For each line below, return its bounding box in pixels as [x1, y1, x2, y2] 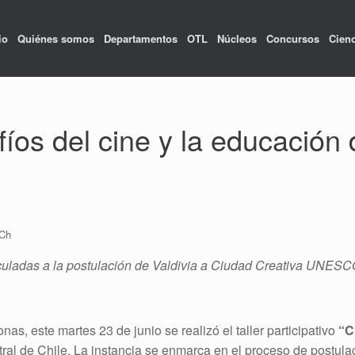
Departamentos [103, 30, 177, 46]
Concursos [265, 30, 319, 46]
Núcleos [216, 30, 257, 46]
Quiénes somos [17, 30, 94, 46]
